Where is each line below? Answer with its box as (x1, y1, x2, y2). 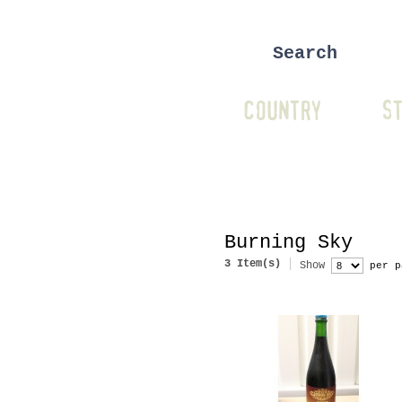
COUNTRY (242, 99, 320, 126)
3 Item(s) (224, 258, 281, 270)
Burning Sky (224, 232, 353, 254)
